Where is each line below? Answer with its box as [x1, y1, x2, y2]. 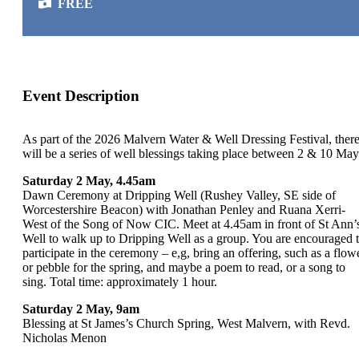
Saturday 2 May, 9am [22, 302, 139, 317]
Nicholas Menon [22, 331, 107, 345]
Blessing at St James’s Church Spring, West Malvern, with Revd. [22, 317, 350, 331]
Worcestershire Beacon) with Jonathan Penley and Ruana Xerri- [22, 203, 345, 217]
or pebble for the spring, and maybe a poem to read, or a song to [22, 260, 345, 275]
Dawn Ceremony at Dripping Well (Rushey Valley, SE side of [22, 188, 336, 203]
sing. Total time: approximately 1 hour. [22, 275, 217, 289]
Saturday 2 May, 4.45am [22, 174, 155, 188]
